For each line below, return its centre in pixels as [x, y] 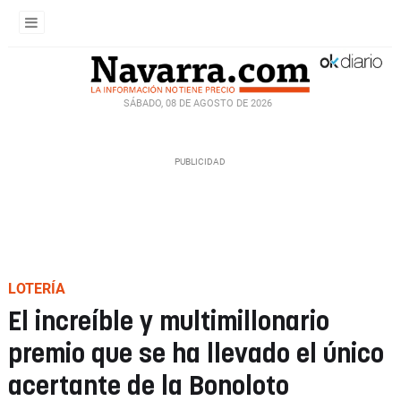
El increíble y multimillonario [169, 323]
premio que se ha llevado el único [196, 355]
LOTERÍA [37, 289]
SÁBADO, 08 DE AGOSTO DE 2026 [198, 103]
